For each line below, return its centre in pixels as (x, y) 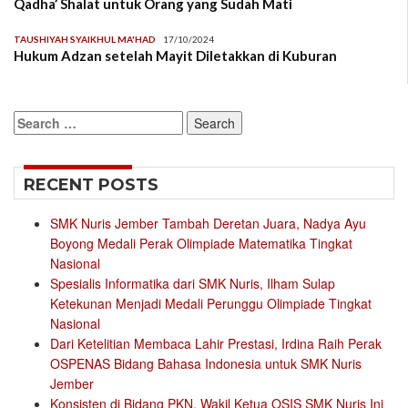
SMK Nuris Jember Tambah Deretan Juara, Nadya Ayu (208, 224)
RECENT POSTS (91, 185)
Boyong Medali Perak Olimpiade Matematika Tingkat (201, 244)
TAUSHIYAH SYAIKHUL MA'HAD (85, 40)
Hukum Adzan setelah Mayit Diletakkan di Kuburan (175, 56)
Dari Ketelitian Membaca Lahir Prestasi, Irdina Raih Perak (216, 344)
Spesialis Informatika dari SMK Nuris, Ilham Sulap (193, 284)
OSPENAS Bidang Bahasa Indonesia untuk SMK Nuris (206, 364)
